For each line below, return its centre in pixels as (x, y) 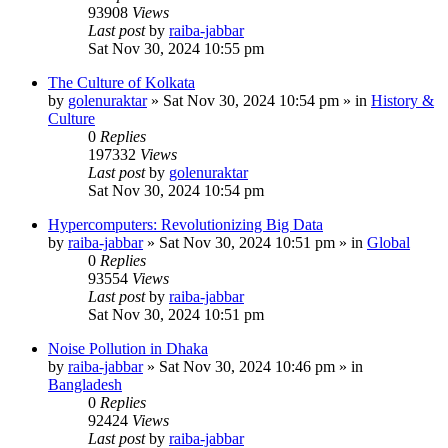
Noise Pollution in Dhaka (128, 348)
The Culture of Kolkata (121, 82)
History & (402, 100)
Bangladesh (85, 384)
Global (388, 242)
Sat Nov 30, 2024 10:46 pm (247, 366)
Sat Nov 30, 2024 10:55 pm (176, 48)
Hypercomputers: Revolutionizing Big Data (185, 224)
